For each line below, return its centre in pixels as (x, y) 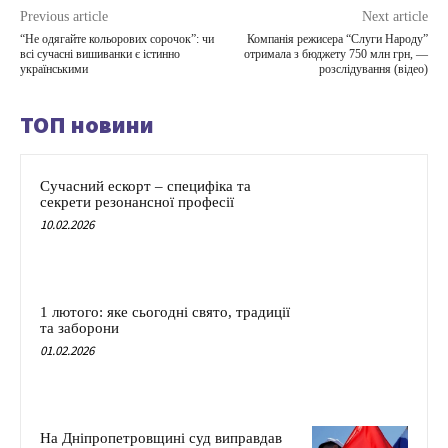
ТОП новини (87, 125)
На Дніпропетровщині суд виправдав (161, 437)
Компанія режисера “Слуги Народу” (337, 39)
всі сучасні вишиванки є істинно (100, 54)
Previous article (64, 17)
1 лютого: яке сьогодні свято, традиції (165, 312)
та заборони (79, 328)
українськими (54, 69)
